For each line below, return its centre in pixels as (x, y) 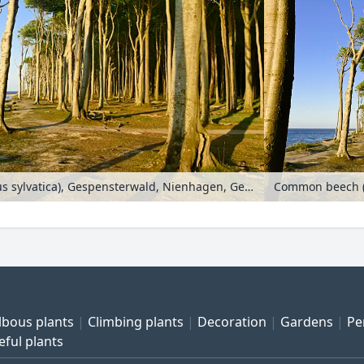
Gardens (307, 322)
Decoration (232, 322)
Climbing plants (136, 322)
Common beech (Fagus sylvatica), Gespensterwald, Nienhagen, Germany (249, 186)
